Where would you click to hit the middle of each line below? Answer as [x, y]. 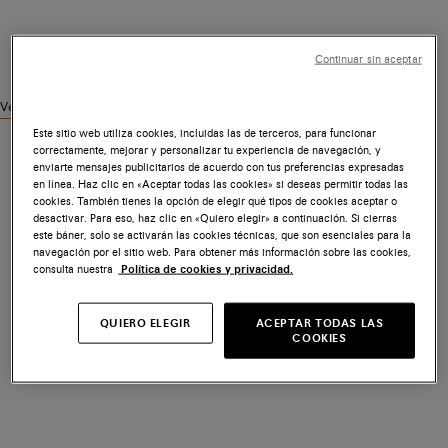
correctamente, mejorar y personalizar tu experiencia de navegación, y [207, 149]
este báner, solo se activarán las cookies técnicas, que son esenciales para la [222, 234]
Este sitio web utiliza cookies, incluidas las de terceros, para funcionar [205, 132]
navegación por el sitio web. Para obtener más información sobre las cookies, [222, 251]
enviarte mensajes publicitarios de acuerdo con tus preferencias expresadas [219, 166]
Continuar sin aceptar [368, 59]
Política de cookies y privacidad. [206, 268]
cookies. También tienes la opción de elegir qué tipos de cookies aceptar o [215, 200]
